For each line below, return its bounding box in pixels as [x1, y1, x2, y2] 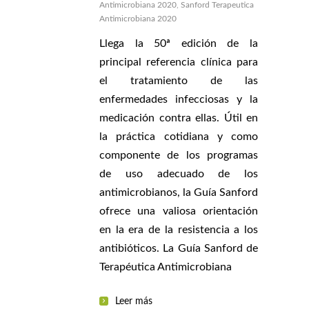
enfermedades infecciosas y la [99, 93, 258, 105]
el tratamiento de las [99, 74, 258, 86]
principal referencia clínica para [99, 56, 258, 68]
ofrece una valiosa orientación [99, 205, 258, 217]
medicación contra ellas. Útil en [99, 112, 258, 123]
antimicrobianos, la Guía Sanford [99, 186, 258, 198]
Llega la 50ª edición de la [99, 37, 258, 49]
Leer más [115, 296, 152, 306]
